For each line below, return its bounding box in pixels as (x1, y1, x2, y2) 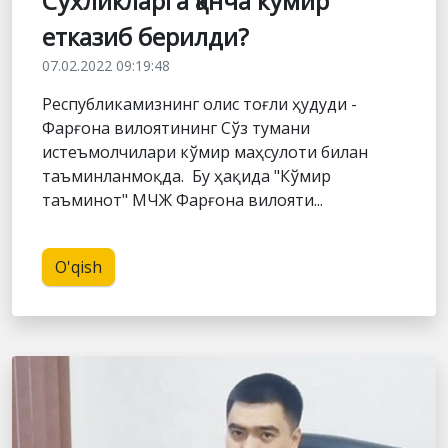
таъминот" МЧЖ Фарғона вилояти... (42, 189, 323, 212)
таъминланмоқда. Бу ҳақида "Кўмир (42, 165, 331, 188)
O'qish (55, 256, 102, 279)
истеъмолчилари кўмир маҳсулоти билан (42, 141, 368, 164)
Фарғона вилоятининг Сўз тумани (42, 117, 310, 140)
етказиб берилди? (42, 20, 249, 54)
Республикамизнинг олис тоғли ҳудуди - (42, 93, 357, 116)
